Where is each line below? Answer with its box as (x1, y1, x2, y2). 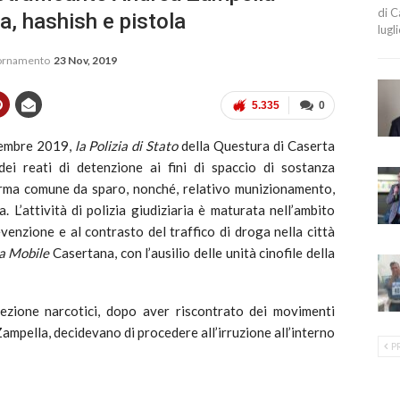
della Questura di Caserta (181, 137, 336, 154)
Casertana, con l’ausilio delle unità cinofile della (52, 245, 336, 262)
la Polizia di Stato (74, 137, 182, 154)
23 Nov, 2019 (54, 54, 117, 68)
